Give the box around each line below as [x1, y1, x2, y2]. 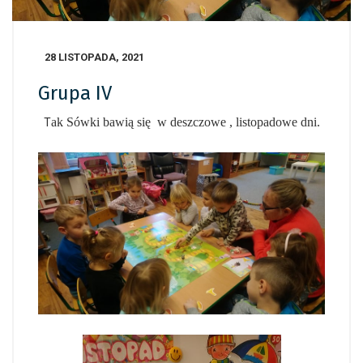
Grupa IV [38, 82, 112, 105]
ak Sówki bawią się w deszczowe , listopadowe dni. [50, 115, 320, 130]
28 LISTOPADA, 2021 [45, 51, 144, 64]
